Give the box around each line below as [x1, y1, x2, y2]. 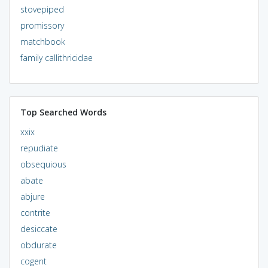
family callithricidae [20, 51, 93, 63]
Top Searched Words [20, 106, 106, 118]
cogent [20, 255, 47, 267]
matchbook [20, 35, 65, 47]
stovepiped [20, 3, 64, 15]
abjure [20, 190, 45, 202]
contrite [20, 206, 50, 218]
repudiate [20, 142, 58, 154]
